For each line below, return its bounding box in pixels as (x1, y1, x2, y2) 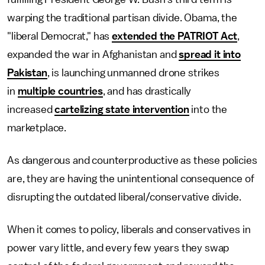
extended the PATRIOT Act (112, 31, 238, 41)
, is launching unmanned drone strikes (47, 67, 219, 78)
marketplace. (7, 122, 67, 133)
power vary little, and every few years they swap (7, 243, 230, 253)
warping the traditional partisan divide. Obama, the (7, 12, 237, 23)
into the (189, 104, 228, 115)
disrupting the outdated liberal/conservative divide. (7, 192, 241, 202)
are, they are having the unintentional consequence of (7, 173, 254, 184)
